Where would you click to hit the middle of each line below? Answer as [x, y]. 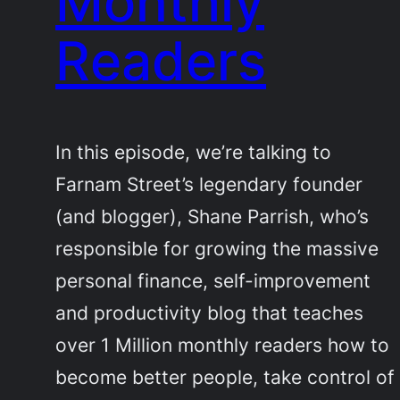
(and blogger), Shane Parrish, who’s [212, 216]
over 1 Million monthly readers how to [223, 344]
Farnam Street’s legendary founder [209, 183]
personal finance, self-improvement [213, 280]
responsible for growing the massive [217, 248]
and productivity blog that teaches [210, 312]
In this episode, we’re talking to [194, 151]
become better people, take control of [225, 376]
